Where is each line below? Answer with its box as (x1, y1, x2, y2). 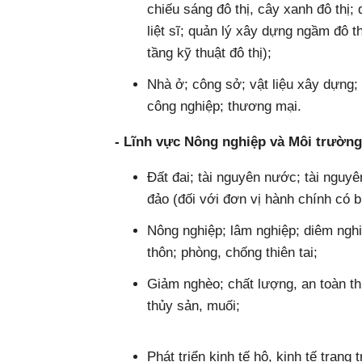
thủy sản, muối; (147, 298, 240, 314)
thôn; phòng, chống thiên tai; (147, 245, 318, 260)
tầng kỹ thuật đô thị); (147, 45, 271, 61)
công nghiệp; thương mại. (147, 99, 301, 114)
